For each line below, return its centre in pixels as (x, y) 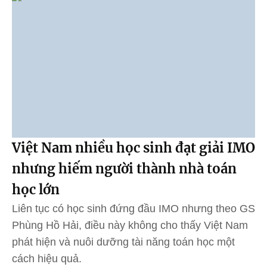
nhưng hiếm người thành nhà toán (124, 168)
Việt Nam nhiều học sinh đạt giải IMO (133, 148)
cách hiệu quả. (47, 258)
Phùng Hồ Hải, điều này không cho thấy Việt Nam (130, 225)
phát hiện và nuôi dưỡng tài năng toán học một (123, 242)
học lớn (36, 189)
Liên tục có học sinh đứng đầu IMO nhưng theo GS (133, 208)
